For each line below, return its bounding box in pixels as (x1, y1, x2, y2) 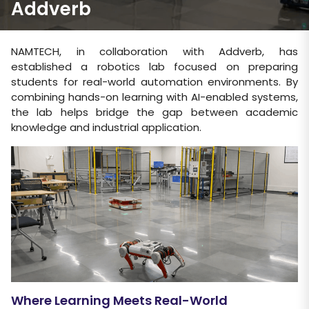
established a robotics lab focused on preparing (11, 59, 298, 74)
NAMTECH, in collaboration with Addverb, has (11, 44, 298, 59)
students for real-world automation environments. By (11, 74, 298, 89)
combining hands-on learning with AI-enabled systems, (11, 90, 298, 104)
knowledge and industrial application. (11, 120, 201, 134)
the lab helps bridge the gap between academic (11, 105, 298, 119)
